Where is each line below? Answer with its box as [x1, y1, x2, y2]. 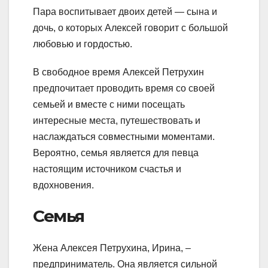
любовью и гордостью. [33, 38, 132, 49]
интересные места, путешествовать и [33, 115, 200, 126]
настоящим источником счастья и [33, 163, 181, 174]
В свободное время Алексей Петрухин [33, 66, 204, 77]
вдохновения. [33, 179, 94, 190]
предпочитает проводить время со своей [33, 83, 215, 93]
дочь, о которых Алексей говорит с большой [33, 22, 228, 33]
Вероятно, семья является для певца [33, 147, 199, 158]
